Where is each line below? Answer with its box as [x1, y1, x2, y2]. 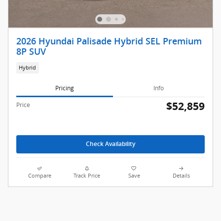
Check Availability [86, 140, 135, 147]
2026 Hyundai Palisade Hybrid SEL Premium [16, 36, 202, 46]
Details [172, 172, 190, 179]
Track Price [74, 172, 101, 179]
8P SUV [16, 46, 46, 57]
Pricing [55, 83, 74, 92]
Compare [28, 172, 52, 179]
